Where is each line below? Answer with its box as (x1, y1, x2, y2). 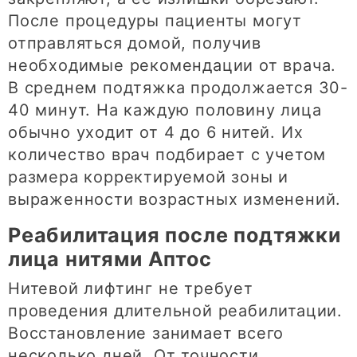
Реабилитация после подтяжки (8, 223, 341, 248)
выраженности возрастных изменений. (8, 190, 342, 210)
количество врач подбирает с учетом (8, 145, 327, 165)
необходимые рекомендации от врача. (8, 56, 337, 76)
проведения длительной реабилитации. (8, 301, 343, 321)
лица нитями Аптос (8, 247, 212, 272)
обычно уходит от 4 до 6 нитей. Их (8, 123, 304, 143)
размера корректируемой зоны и (8, 167, 289, 187)
